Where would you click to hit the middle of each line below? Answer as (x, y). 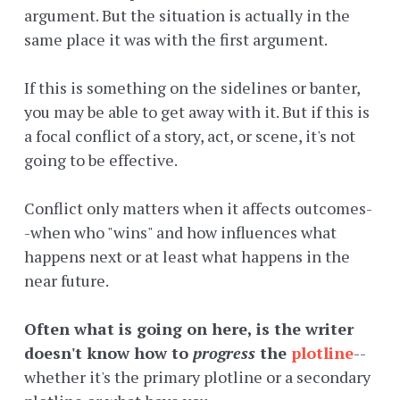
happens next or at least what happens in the (187, 257)
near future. (67, 281)
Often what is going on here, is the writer (189, 329)
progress (224, 353)
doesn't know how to (108, 353)
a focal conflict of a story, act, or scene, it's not (190, 136)
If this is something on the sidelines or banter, (192, 88)
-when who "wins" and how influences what (180, 233)
